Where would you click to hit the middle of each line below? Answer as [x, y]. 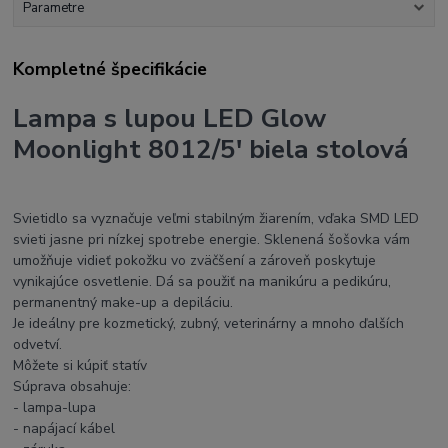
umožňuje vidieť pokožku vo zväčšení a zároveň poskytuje [195, 261]
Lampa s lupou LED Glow [170, 117]
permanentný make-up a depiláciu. [123, 303]
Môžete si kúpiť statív [80, 366]
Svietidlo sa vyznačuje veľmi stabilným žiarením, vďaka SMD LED [216, 219]
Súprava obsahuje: [72, 387]
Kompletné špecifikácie [110, 68]
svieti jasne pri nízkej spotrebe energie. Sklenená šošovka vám [212, 240]
